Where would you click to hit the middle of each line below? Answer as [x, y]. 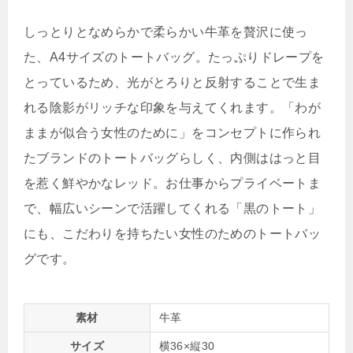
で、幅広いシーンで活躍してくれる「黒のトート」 [173, 208]
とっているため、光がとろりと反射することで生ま [173, 82]
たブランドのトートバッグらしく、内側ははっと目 [173, 158]
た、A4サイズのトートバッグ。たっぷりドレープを [174, 57]
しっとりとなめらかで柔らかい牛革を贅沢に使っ [166, 32]
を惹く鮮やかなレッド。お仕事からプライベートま [173, 183]
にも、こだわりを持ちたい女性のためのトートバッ [173, 233]
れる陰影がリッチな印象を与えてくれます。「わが [173, 107]
